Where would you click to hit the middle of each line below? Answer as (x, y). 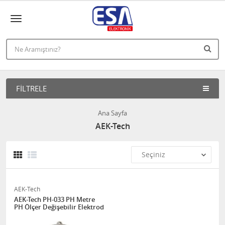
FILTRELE (31, 88)
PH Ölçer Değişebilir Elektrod (59, 207)
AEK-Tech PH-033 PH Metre (54, 199)
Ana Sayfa (113, 113)
